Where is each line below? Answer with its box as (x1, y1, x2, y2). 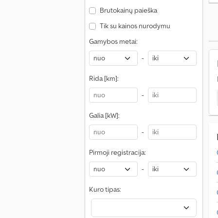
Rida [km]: (89, 74, 118, 83)
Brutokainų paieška (99, 6, 157, 15)
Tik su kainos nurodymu (99, 21, 170, 30)
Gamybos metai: (89, 37, 137, 46)
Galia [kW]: (89, 111, 119, 120)
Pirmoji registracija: (89, 148, 145, 157)
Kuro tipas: (89, 185, 121, 194)
